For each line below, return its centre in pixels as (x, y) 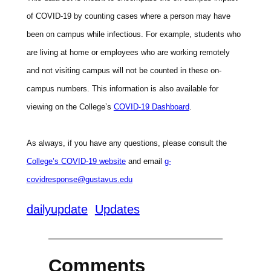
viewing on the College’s (70, 106)
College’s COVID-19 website (76, 161)
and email (145, 161)
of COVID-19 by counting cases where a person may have (128, 16)
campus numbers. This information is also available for (122, 88)
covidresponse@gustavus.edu (79, 179)
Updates (117, 210)
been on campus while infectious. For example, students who (133, 34)
